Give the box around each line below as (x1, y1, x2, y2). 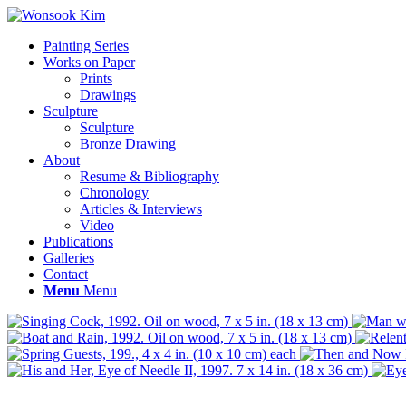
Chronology (80, 185, 149, 200)
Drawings (80, 87, 136, 102)
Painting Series (43, 38, 129, 53)
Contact (43, 266, 88, 282)
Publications (43, 234, 113, 249)
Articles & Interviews (80, 201, 202, 217)
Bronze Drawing (80, 136, 176, 151)
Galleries (43, 250, 94, 266)
